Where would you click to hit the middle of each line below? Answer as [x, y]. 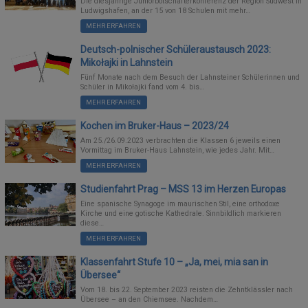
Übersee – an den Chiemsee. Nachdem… [150, 299]
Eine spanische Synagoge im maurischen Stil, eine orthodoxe [180, 204]
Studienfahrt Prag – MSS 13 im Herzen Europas [184, 189]
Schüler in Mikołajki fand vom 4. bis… [143, 87]
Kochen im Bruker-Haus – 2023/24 [155, 125]
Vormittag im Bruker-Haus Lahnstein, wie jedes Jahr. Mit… [178, 151]
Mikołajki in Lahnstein [127, 62]
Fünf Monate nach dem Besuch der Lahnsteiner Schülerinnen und [190, 78]
